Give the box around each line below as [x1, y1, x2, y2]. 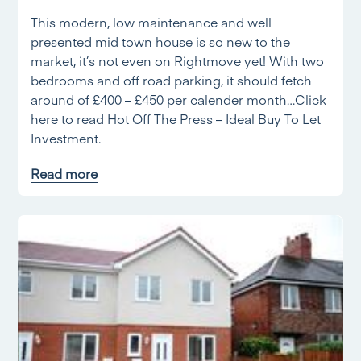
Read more [31, 164, 98, 182]
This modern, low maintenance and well [31, 13, 272, 31]
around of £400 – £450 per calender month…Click [31, 90, 327, 108]
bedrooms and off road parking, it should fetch [31, 71, 313, 89]
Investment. [31, 129, 102, 147]
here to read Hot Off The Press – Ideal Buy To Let [31, 110, 322, 127]
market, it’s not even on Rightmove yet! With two [31, 52, 325, 69]
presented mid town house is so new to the [31, 32, 291, 50]
